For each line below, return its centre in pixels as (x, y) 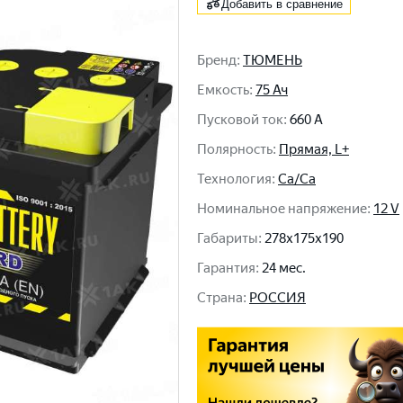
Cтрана (220, 298)
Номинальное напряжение (282, 209)
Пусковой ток (240, 120)
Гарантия (226, 268)
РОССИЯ (278, 298)
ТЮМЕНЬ (273, 60)
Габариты (228, 238)
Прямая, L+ (314, 149)
